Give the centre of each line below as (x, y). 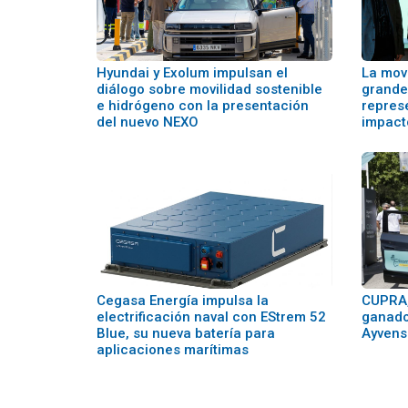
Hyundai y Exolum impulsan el (192, 73)
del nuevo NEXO (148, 122)
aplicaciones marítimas (173, 350)
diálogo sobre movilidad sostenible (209, 90)
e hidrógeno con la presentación (203, 106)
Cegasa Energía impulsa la (183, 301)
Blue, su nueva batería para (186, 334)
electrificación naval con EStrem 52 (211, 317)
